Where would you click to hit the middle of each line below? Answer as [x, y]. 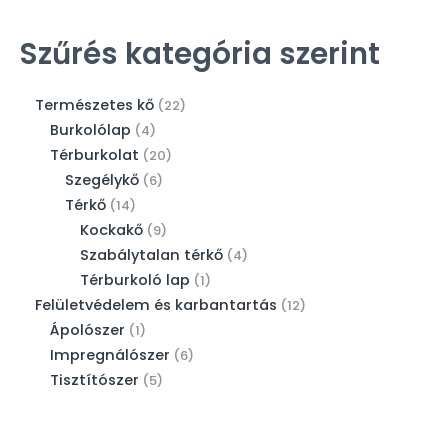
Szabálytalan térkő [151, 254]
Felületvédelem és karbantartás [156, 304]
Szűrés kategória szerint [200, 54]
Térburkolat [94, 154]
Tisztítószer [94, 379]
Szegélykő [102, 179]
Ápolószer [87, 329]
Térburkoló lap [135, 279]
